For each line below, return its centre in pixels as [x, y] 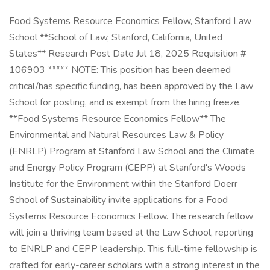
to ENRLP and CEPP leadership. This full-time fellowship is [133, 249]
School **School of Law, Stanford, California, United [116, 37]
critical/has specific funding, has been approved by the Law [131, 86]
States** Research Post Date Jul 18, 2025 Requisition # [128, 54]
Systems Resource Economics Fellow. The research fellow [131, 216]
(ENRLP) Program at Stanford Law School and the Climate [132, 151]
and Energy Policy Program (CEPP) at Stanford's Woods [127, 168]
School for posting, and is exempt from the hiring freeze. [125, 102]
